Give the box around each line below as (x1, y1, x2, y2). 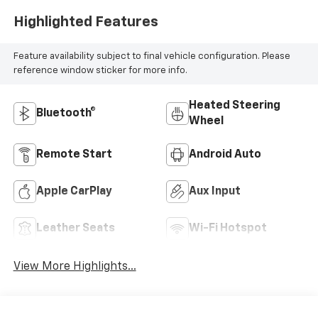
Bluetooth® (35, 107, 96, 119)
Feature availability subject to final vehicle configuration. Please (13, 51, 290, 61)
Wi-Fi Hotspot (189, 222, 267, 234)
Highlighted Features (13, 15, 158, 30)
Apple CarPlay (35, 185, 112, 197)
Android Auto (189, 148, 261, 160)
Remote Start (35, 148, 112, 160)
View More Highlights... (13, 261, 136, 273)
